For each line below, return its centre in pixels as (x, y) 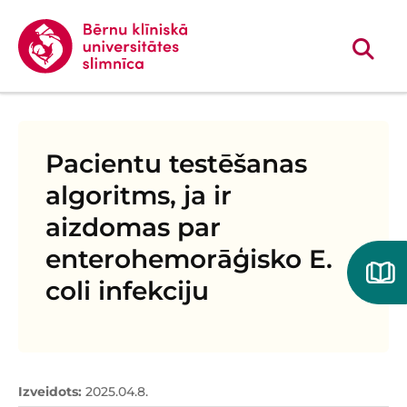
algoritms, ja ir (139, 196)
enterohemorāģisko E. (189, 259)
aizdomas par (133, 228)
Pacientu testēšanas (176, 164)
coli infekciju (127, 291)
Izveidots (48, 392)
